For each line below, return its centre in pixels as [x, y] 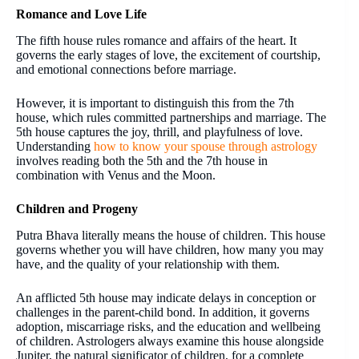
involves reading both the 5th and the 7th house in [142, 161]
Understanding [53, 147]
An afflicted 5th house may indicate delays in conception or [166, 297]
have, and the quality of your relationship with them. [148, 264]
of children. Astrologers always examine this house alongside [170, 341]
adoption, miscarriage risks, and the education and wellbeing [168, 326]
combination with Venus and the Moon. [116, 175]
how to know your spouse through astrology [204, 147]
